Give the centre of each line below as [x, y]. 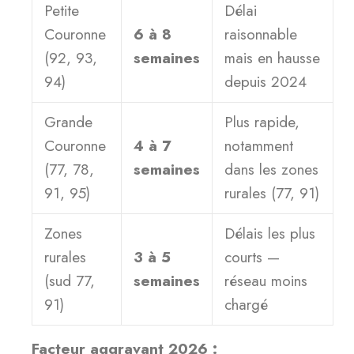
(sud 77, [70, 281]
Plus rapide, [262, 122]
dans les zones [271, 169]
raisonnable [261, 34]
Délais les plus [270, 233]
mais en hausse [272, 58]
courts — [252, 257]
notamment [259, 146]
